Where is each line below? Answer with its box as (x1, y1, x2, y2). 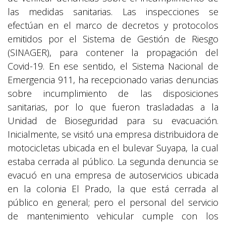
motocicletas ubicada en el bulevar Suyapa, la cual (8, 142, 218, 154)
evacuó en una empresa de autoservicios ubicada (8, 169, 218, 181)
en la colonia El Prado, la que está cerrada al (8, 183, 218, 195)
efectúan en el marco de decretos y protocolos (8, 19, 218, 31)
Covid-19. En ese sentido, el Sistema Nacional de (8, 60, 218, 72)
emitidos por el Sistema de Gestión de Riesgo (8, 33, 218, 45)
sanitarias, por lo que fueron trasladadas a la (8, 101, 218, 113)
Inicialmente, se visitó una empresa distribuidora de (8, 128, 218, 140)
